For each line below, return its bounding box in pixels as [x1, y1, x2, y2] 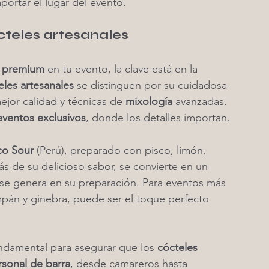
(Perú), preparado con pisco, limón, [34, 144, 209, 157]
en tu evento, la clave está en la [44, 62, 201, 76]
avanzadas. [172, 95, 230, 108]
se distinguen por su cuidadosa [74, 79, 230, 92]
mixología [125, 95, 172, 108]
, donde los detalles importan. [86, 111, 230, 124]
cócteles [157, 241, 201, 254]
